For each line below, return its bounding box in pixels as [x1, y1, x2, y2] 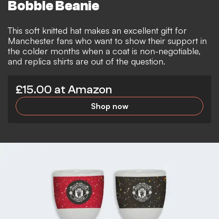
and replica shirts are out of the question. [8, 56, 165, 67]
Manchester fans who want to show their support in [8, 35, 207, 46]
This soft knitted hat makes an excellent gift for [8, 25, 187, 36]
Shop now [90, 101, 129, 111]
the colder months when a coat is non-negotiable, [8, 45, 200, 57]
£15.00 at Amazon [16, 83, 112, 97]
